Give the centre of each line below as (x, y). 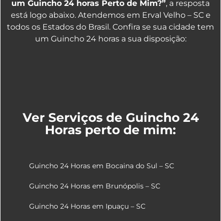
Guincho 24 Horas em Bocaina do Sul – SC (102, 166)
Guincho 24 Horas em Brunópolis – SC (95, 186)
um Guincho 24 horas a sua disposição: (110, 39)
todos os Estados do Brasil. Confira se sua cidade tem (110, 27)
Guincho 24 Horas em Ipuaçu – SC (87, 206)
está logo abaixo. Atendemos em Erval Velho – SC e (110, 15)
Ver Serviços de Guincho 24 (110, 117)
